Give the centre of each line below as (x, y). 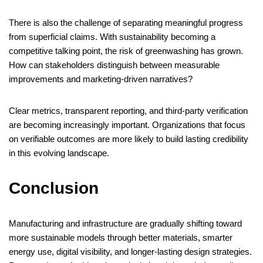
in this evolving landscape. (59, 153)
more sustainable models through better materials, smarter (121, 238)
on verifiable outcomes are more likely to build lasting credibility (129, 139)
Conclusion (54, 188)
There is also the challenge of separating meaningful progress (126, 23)
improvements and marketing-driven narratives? (101, 79)
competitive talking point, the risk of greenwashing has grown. (126, 51)
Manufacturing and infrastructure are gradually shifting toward (125, 224)
